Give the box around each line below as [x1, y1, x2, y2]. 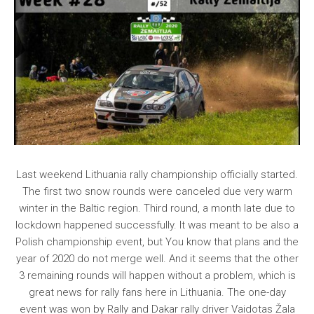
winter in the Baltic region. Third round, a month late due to [19, 202, 295, 215]
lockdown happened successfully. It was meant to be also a [15, 219, 299, 232]
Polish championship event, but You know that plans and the [15, 235, 299, 249]
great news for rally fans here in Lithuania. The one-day [28, 286, 286, 299]
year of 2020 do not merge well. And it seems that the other [15, 252, 299, 266]
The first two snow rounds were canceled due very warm [22, 185, 292, 198]
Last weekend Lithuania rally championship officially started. [16, 168, 298, 182]
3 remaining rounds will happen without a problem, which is [18, 269, 296, 282]
